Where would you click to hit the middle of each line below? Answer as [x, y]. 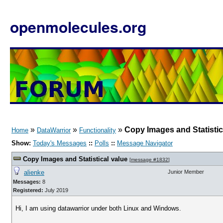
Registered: [28, 190]
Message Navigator [145, 143]
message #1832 [150, 160]
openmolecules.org [78, 27]
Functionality [98, 130]
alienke [34, 172]
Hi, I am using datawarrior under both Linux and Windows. [99, 208]
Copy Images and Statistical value [75, 159]
